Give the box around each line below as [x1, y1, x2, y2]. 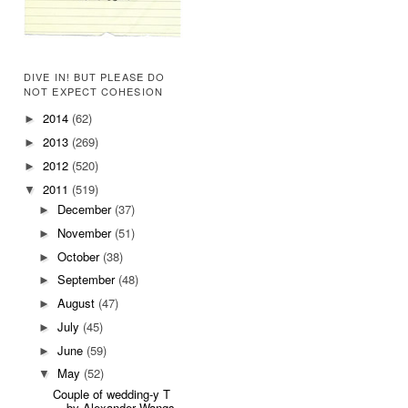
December [56, 200, 115, 219]
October [56, 247, 103, 265]
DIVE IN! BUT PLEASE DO [24, 69, 166, 85]
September [56, 270, 118, 289]
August [56, 294, 98, 312]
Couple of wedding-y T [53, 384, 171, 403]
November [56, 223, 115, 241]
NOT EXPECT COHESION [24, 84, 163, 99]
